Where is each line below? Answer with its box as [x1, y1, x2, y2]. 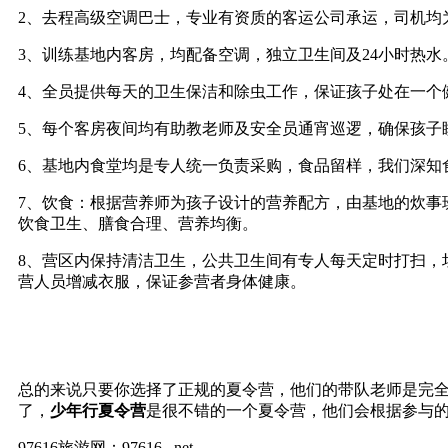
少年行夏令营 [50, 401, 146, 419]
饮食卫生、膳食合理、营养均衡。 [18, 214, 262, 232]
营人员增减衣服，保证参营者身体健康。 [18, 272, 306, 290]
